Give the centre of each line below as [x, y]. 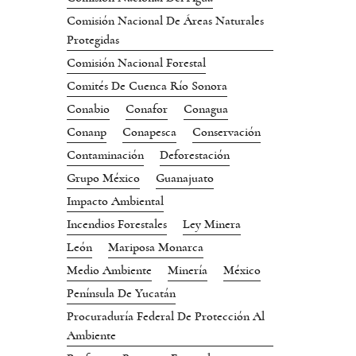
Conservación [226, 132]
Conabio [88, 109]
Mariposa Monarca [156, 248]
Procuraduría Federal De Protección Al [166, 317]
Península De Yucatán [121, 294]
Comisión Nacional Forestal [136, 63]
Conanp [87, 132]
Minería [188, 271]
